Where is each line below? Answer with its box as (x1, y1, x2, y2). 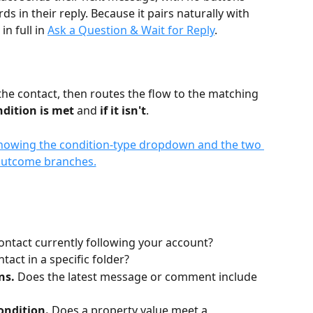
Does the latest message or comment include (15, 268, 260, 284)
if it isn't (100, 103, 146, 119)
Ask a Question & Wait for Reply (48, 22, 214, 38)
